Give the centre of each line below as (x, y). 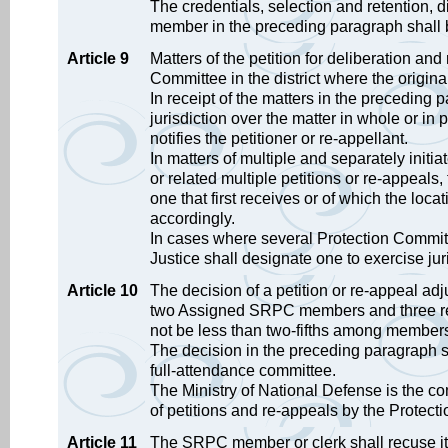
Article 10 (102, 290)
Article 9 (98, 58)
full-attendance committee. (243, 370)
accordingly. (192, 218)
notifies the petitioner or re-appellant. (279, 138)
